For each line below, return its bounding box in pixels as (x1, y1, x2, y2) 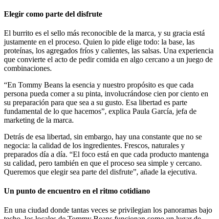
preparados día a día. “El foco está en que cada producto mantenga (4, 150, 209, 158)
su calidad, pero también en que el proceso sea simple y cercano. (4, 158, 202, 167)
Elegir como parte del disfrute (4, 9, 102, 18)
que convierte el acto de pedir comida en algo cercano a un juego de (4, 55, 213, 64)
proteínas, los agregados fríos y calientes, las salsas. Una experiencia (4, 46, 214, 55)
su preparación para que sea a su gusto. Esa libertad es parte (4, 98, 187, 107)
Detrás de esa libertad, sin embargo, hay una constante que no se (4, 132, 202, 141)
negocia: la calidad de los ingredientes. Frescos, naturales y (4, 141, 185, 150)
